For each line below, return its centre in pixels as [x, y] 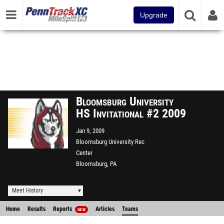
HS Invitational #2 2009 [131, 113]
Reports [63, 209]
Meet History [27, 190]
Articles [105, 209]
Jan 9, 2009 [90, 131]
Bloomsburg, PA [96, 164]
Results [36, 209]
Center [84, 153]
